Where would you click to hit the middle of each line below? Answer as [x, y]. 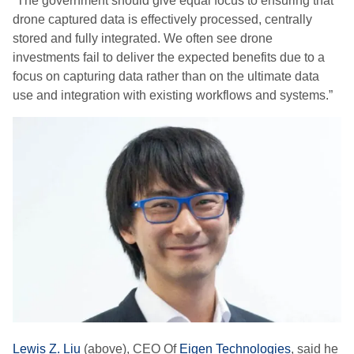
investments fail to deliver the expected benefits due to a [169, 57]
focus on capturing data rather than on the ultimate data [166, 76]
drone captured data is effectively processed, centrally [162, 19]
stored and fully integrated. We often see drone [143, 38]
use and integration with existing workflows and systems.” [173, 95]
